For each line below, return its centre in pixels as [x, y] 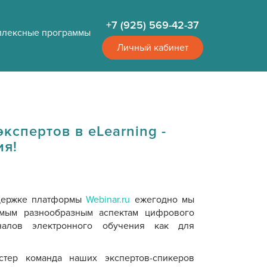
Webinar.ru [108, 200]
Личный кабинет [153, 48]
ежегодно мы [162, 200]
